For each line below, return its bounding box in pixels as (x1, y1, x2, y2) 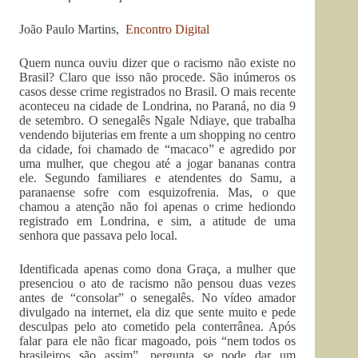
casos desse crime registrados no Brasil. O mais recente (19, 85, 296, 99)
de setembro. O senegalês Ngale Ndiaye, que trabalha (19, 113, 296, 128)
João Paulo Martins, (19, 22, 125, 37)
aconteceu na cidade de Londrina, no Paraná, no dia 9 (19, 99, 296, 113)
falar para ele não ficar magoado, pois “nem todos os (19, 334, 296, 348)
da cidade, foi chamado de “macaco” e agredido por (19, 142, 296, 157)
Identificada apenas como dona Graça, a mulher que (19, 262, 296, 276)
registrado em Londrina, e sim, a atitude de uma (19, 214, 296, 229)
